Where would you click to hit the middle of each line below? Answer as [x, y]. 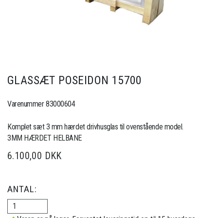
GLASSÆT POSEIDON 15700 [75, 80]
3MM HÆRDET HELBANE [45, 138]
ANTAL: [22, 189]
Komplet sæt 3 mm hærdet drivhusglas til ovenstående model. [95, 127]
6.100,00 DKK [35, 155]
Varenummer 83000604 [41, 104]
